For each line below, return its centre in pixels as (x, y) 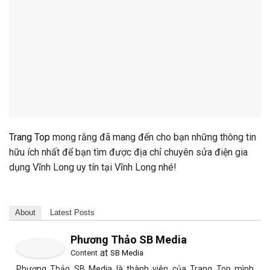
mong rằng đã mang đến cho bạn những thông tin (153, 137)
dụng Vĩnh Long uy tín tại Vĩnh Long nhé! (93, 168)
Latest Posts (72, 213)
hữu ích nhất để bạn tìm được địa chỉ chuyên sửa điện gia (128, 152)
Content (84, 253)
